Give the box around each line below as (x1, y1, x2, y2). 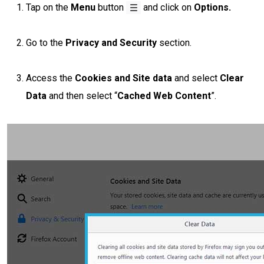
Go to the (26, 37, 65, 48)
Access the (26, 72, 75, 84)
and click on (143, 2, 192, 13)
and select (172, 72, 220, 84)
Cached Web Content (117, 90, 211, 101)
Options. (192, 2, 231, 13)
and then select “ (47, 90, 117, 101)
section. (157, 37, 192, 48)
